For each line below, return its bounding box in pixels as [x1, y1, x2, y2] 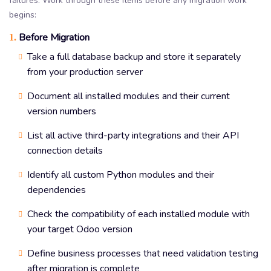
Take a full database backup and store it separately [27, 50, 241, 64]
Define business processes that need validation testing [27, 246, 258, 260]
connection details [27, 143, 103, 157]
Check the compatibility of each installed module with [27, 207, 250, 221]
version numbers [27, 104, 96, 118]
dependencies [27, 183, 86, 197]
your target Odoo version [27, 222, 132, 236]
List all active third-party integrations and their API [27, 128, 239, 142]
